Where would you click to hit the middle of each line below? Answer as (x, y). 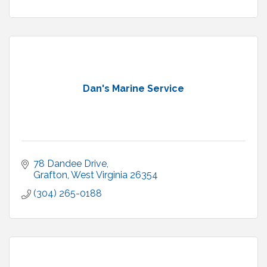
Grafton (50, 175)
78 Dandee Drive (70, 164)
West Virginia (99, 175)
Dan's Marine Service (133, 89)
